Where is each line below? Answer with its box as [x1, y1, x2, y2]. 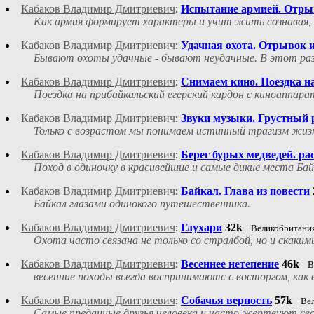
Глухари [181, 221, 222, 234]
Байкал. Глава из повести [181, 185, 310, 198]
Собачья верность [181, 294, 272, 307]
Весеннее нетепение [181, 258, 279, 271]
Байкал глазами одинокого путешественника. [34, 198, 250, 210]
